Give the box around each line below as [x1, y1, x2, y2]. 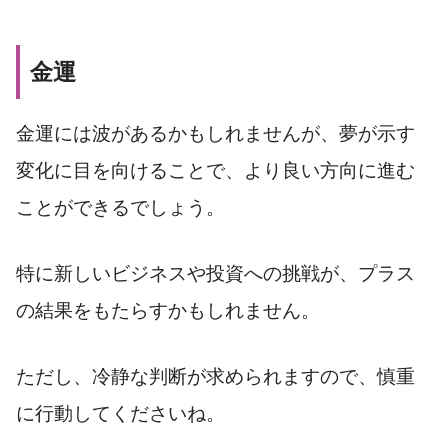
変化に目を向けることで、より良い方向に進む [16, 160, 415, 182]
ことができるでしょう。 [16, 197, 225, 219]
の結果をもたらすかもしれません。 [16, 300, 320, 322]
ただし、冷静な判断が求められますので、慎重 [16, 366, 415, 388]
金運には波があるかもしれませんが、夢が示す [16, 123, 415, 145]
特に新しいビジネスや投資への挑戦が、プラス [16, 263, 415, 285]
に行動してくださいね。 [16, 403, 225, 425]
